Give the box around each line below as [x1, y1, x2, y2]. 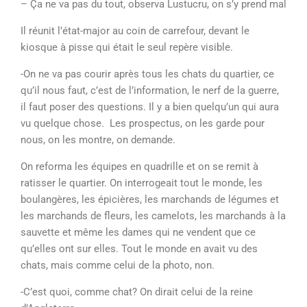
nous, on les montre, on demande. [21, 134, 178, 146]
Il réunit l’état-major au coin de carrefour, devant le [21, 25, 249, 37]
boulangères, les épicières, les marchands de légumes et [21, 193, 279, 206]
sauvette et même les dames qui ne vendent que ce [21, 226, 256, 238]
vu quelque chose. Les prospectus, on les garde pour [21, 117, 265, 130]
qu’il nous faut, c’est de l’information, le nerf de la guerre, [21, 84, 279, 97]
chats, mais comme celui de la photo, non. [21, 259, 217, 271]
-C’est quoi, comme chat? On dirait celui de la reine [21, 286, 253, 298]
